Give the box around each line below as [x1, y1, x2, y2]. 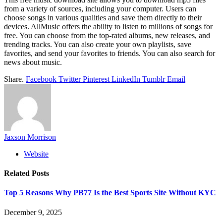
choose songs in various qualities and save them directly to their [4, 13, 202, 22]
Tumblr [142, 74, 165, 83]
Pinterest [83, 74, 110, 83]
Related [4, 169, 32, 178]
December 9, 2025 [4, 208, 62, 217]
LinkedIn [111, 74, 140, 83]
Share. [4, 74, 24, 83]
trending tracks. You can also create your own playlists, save [4, 40, 191, 49]
